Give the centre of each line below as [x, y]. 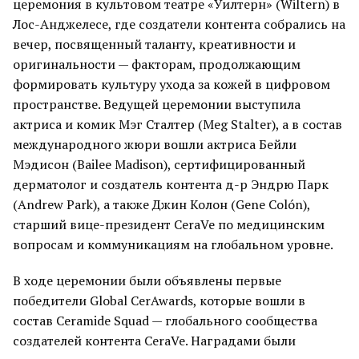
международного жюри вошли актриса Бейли [155, 144]
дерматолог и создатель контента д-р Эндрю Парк [171, 184]
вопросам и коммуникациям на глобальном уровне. [173, 244]
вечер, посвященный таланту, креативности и [154, 44]
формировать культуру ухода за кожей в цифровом [171, 84]
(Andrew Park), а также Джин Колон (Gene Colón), [161, 204]
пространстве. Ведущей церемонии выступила [157, 104]
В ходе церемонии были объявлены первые [147, 280]
